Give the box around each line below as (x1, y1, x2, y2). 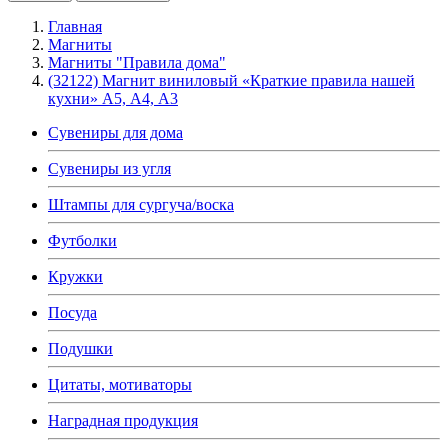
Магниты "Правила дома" (48, 53, 226, 71)
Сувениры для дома (48, 123, 183, 141)
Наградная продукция (48, 411, 198, 429)
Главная (48, 17, 102, 35)
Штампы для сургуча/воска (48, 195, 234, 213)
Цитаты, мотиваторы (48, 375, 192, 393)
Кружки (48, 267, 103, 285)
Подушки (48, 339, 113, 357)
